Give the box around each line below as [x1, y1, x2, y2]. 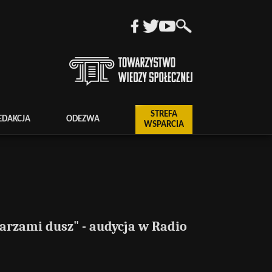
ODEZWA [66, 115, 100, 124]
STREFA [150, 109, 177, 119]
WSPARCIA [143, 120, 184, 129]
